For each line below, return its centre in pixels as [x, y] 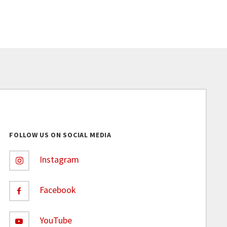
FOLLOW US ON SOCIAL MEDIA [60, 135]
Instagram [60, 160]
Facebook [58, 190]
